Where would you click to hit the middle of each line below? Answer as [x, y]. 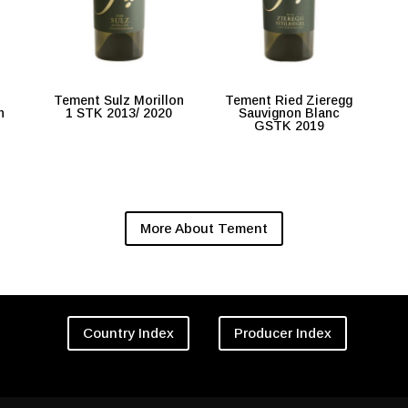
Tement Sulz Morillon [119, 101]
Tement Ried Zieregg [289, 101]
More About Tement [204, 229]
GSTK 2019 [289, 126]
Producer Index [283, 333]
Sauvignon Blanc [289, 113]
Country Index [128, 333]
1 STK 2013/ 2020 [119, 113]
